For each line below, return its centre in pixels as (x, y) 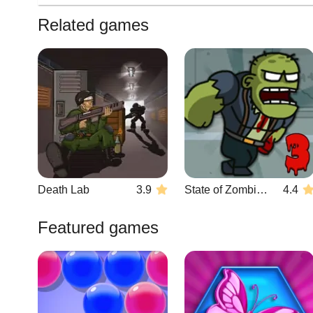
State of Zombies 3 (262, 190)
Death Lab (64, 190)
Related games (93, 25)
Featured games (98, 227)
